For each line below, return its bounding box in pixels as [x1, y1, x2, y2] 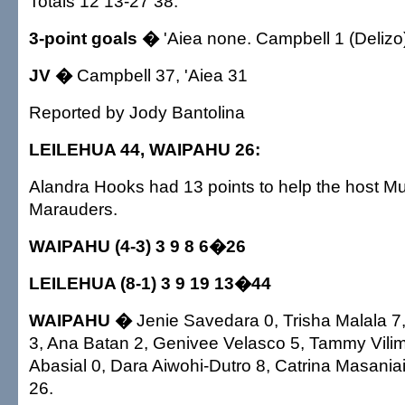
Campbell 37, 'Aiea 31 [77, 65, 248, 85]
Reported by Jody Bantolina [29, 102, 245, 122]
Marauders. [29, 199, 118, 219]
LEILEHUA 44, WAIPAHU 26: [29, 139, 260, 159]
